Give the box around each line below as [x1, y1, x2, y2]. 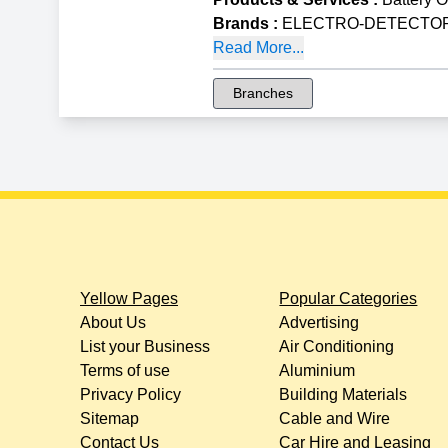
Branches [233, 84, 294, 101]
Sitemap [80, 409, 139, 427]
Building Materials [279, 385, 408, 403]
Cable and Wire [279, 409, 391, 427]
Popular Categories [279, 289, 418, 307]
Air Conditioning [279, 337, 395, 355]
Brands [213, 14, 270, 32]
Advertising [279, 313, 360, 331]
